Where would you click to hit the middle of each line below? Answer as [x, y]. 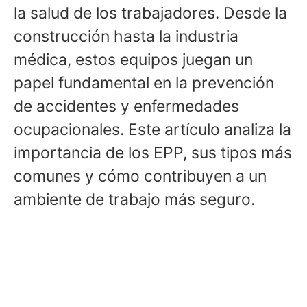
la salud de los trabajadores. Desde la [150, 13]
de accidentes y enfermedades [126, 107]
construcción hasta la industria [126, 37]
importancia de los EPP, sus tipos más [153, 153]
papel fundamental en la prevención [144, 83]
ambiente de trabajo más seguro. [134, 200]
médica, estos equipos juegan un [133, 60]
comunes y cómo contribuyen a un [140, 176]
